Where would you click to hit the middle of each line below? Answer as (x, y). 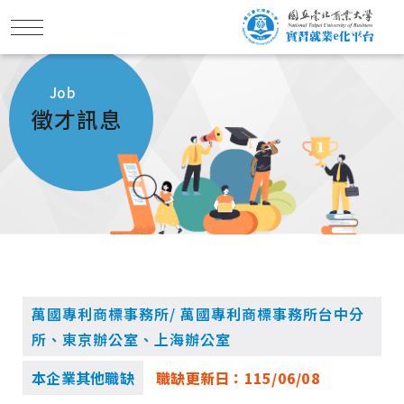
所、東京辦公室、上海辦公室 (131, 339)
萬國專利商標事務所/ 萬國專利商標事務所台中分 (198, 314)
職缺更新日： (200, 378)
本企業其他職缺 (83, 378)
